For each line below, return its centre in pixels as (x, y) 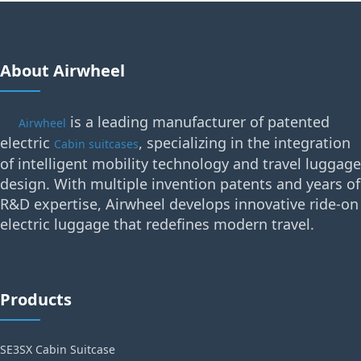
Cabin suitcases (96, 144)
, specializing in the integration (245, 143)
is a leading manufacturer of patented (198, 122)
